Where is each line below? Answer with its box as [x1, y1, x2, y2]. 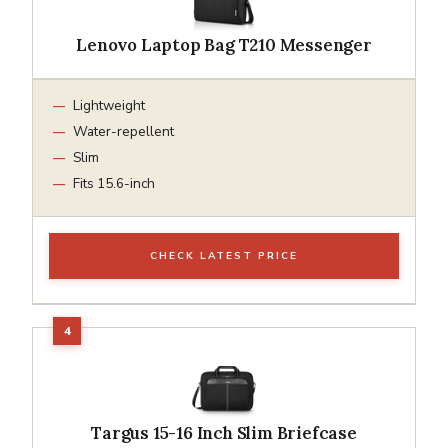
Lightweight [73, 95, 145, 115]
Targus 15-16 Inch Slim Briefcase [91, 421, 357, 444]
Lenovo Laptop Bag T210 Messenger [76, 33, 372, 56]
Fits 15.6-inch [73, 173, 155, 193]
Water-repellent [73, 121, 174, 141]
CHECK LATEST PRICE [150, 248, 298, 263]
